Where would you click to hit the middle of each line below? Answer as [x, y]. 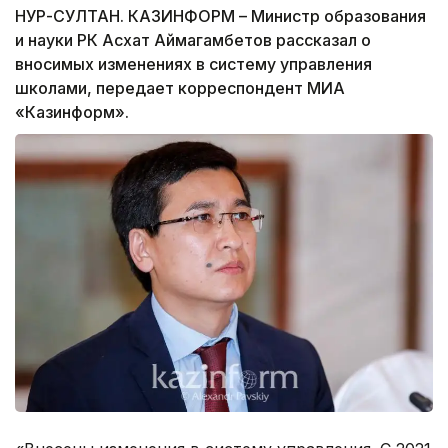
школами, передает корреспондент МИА [180, 88]
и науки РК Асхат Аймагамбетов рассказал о [193, 40]
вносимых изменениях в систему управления [193, 64]
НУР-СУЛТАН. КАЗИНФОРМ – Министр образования [220, 16]
